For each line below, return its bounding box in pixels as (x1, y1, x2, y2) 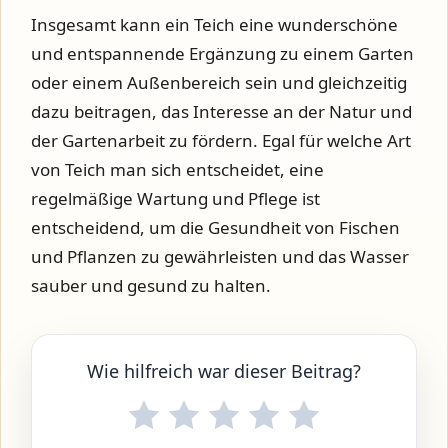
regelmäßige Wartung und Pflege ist (31, 186, 320, 210)
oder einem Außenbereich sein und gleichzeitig (31, 70, 407, 94)
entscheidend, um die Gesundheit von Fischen (31, 215, 400, 239)
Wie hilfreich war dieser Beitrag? (87, 358, 361, 383)
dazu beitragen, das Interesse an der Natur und (31, 99, 412, 123)
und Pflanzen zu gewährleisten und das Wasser (31, 244, 409, 268)
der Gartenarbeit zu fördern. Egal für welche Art (31, 128, 411, 152)
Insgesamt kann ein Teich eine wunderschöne (31, 12, 398, 36)
